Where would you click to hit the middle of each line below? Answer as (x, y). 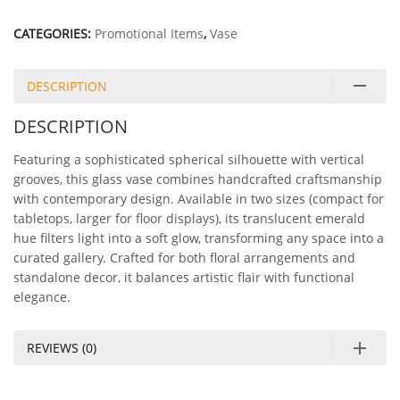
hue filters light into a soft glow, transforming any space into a (199, 238)
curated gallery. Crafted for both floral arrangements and (184, 258)
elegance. (42, 297)
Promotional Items (149, 33)
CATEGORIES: (54, 33)
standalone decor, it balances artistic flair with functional (184, 277)
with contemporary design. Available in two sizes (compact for (199, 199)
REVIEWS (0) (62, 348)
